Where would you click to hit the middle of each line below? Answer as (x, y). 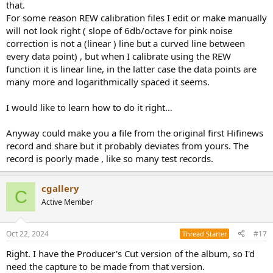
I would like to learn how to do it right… (89, 108)
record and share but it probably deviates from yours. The (127, 146)
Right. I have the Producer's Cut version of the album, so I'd (130, 253)
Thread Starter (204, 233)
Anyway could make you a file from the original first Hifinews (135, 133)
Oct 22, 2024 (27, 233)
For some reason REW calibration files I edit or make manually (136, 18)
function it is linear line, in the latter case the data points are (131, 69)
